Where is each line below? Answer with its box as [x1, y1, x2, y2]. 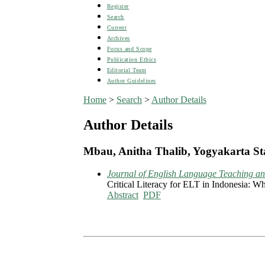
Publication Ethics [106, 56, 157, 63]
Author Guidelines [106, 77, 156, 84]
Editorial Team [106, 66, 147, 73]
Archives [106, 34, 130, 41]
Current [106, 24, 127, 31]
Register [106, 2, 129, 9]
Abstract [106, 190, 138, 201]
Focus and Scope [106, 45, 152, 52]
